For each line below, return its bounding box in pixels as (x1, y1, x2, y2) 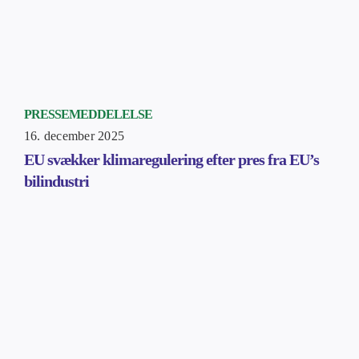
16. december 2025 (23, 129, 125, 143)
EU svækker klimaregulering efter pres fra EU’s (23, 151, 319, 169)
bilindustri (23, 172, 89, 191)
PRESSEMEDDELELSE (23, 107, 152, 122)
